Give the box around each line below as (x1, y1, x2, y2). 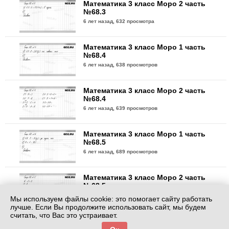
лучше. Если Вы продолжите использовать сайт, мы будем (10, 203, 206, 211)
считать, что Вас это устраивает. (10, 211, 118, 219)
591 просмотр (116, 192, 152, 198)
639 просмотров (116, 105, 158, 111)
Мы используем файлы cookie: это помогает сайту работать (10, 195, 212, 203)
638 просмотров (116, 61, 158, 67)
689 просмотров (116, 148, 158, 154)
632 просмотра (116, 18, 155, 24)
